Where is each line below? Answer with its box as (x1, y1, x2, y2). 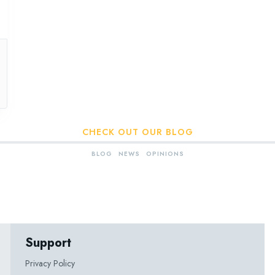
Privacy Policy (25, 257, 76, 269)
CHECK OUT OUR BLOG (82, 126, 193, 138)
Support (25, 234, 72, 252)
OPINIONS (145, 149, 184, 158)
